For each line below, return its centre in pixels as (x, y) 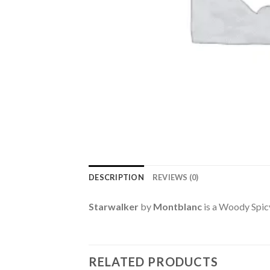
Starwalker (115, 206)
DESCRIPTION (116, 177)
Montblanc (178, 206)
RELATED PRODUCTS (153, 261)
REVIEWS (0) (175, 177)
